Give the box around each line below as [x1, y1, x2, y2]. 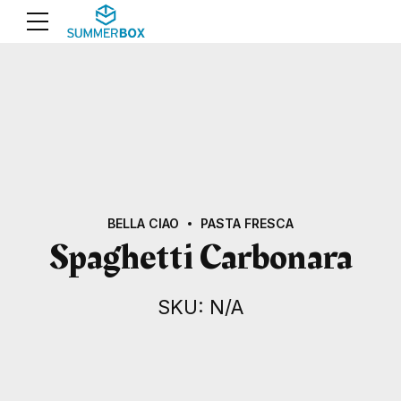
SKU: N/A [158, 294, 243, 319]
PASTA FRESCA [200, 216, 294, 231]
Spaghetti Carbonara [48, 231, 353, 285]
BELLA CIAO [107, 216, 179, 231]
